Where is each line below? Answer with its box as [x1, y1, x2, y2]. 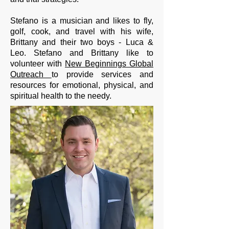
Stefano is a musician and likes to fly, [10, 16, 153, 25]
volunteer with [10, 59, 65, 68]
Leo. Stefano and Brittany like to [10, 49, 153, 57]
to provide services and [51, 70, 153, 79]
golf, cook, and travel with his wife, [10, 27, 153, 36]
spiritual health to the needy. [10, 91, 111, 100]
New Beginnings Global [65, 59, 153, 68]
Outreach [10, 70, 52, 79]
